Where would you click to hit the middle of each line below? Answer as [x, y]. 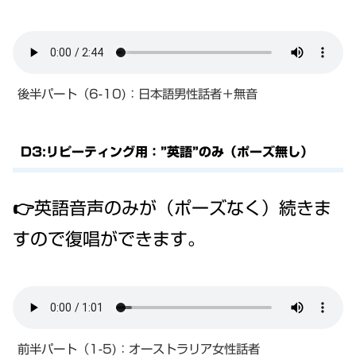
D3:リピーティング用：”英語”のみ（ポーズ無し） [166, 152]
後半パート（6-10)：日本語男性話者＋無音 [137, 94]
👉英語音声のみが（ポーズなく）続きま [172, 208]
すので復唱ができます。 [109, 239]
